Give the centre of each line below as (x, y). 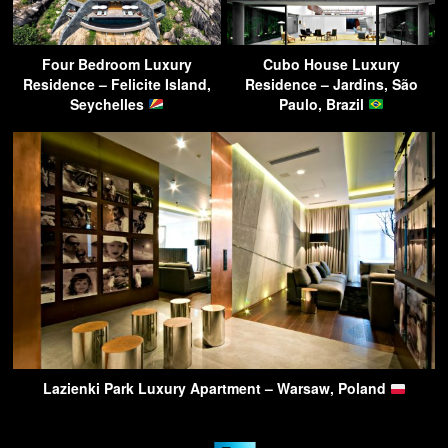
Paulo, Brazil (323, 103)
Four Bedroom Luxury (117, 63)
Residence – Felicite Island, (117, 83)
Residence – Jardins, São (331, 83)
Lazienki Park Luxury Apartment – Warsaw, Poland (216, 388)
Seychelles (109, 103)
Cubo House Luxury (331, 63)
